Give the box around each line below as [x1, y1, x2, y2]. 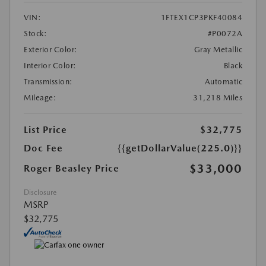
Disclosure [24, 188, 56, 197]
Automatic [204, 77, 242, 87]
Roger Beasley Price [24, 163, 119, 175]
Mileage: [24, 93, 56, 103]
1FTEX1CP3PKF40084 [160, 13, 242, 23]
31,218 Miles [193, 93, 242, 103]
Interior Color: [24, 61, 77, 71]
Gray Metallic [194, 45, 242, 55]
